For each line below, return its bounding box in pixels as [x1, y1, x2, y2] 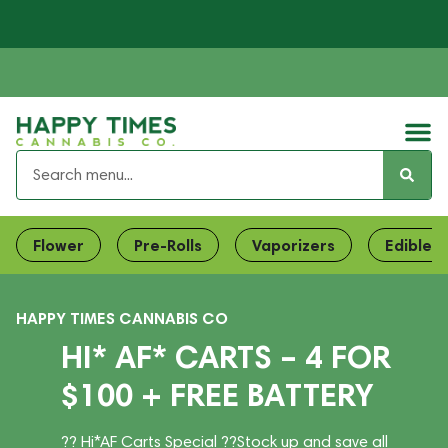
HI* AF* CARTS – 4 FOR [60, 337, 391, 376]
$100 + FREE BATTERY [60, 375, 374, 414]
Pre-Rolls [134, 235, 202, 255]
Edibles [385, 235, 440, 255]
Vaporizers [252, 235, 335, 255]
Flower [33, 235, 84, 255]
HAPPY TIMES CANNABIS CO [16, 308, 228, 328]
